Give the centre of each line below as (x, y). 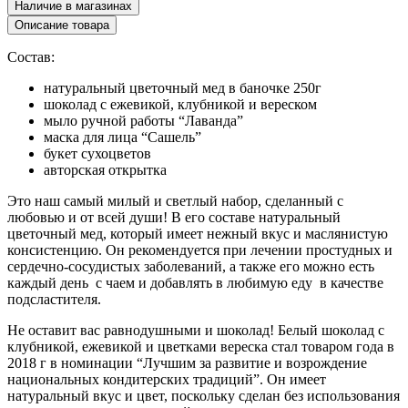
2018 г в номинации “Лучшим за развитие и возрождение (187, 363)
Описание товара (62, 25)
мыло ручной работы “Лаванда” (143, 121)
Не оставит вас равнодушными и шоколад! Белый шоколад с (196, 331)
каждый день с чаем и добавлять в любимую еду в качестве (195, 283)
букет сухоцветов (97, 154)
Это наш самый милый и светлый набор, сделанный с (175, 201)
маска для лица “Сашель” (122, 138)
